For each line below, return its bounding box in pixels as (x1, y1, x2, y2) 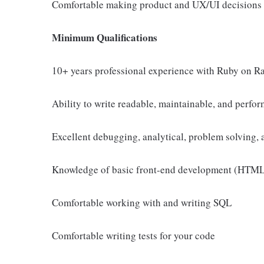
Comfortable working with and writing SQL (52, 196, 232, 209)
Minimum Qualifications (52, 30, 157, 45)
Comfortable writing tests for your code (52, 229, 215, 242)
